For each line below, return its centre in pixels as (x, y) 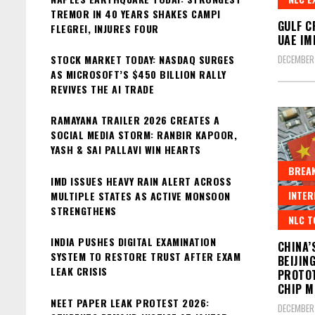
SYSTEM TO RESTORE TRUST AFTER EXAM (146, 257)
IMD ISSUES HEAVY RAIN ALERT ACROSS (141, 181)
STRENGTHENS (84, 210)
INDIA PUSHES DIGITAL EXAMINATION (133, 242)
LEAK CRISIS (79, 271)
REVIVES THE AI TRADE (102, 89)
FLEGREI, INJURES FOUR (105, 28)
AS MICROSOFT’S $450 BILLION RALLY (139, 74)
